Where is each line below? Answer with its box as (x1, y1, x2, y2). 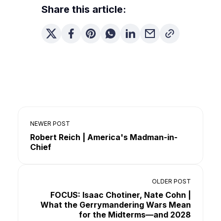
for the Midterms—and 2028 (79, 210, 191, 220)
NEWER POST (30, 120, 70, 127)
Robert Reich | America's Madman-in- (30, 132, 178, 142)
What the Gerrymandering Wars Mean (40, 200, 191, 210)
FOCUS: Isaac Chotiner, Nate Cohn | (50, 190, 191, 200)
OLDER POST (152, 178, 191, 185)
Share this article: (41, 3, 126, 15)
